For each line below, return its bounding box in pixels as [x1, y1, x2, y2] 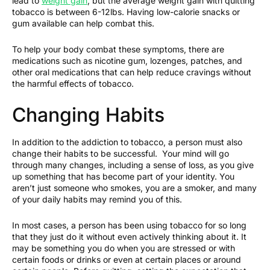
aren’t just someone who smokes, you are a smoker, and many [12, 183, 257, 193]
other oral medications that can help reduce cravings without [12, 67, 251, 77]
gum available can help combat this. [12, 18, 154, 28]
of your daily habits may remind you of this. [12, 194, 182, 204]
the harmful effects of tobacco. [12, 78, 136, 89]
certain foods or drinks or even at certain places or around [12, 254, 241, 265]
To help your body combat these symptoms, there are [12, 44, 224, 54]
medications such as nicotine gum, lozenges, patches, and [12, 55, 242, 66]
